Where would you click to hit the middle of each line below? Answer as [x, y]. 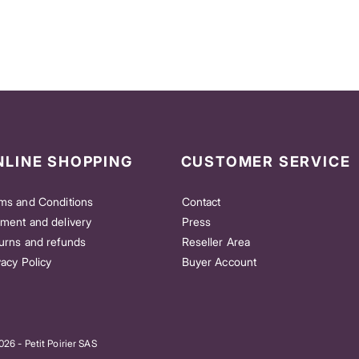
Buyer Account [219, 262]
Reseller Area [216, 242]
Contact [201, 202]
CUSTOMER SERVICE [266, 162]
